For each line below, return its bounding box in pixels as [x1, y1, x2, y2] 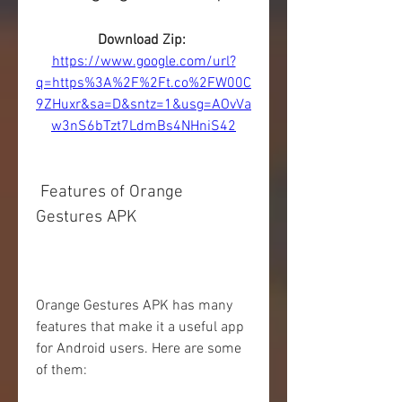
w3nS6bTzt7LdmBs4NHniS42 [51, 118, 236, 135]
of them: [36, 362, 87, 380]
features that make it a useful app [36, 319, 244, 336]
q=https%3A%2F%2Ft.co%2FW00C [36, 74, 251, 92]
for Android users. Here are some [36, 340, 241, 358]
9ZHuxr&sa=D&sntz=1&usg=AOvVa [36, 96, 251, 114]
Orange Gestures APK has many [36, 297, 232, 315]
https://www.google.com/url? [51, 53, 236, 71]
